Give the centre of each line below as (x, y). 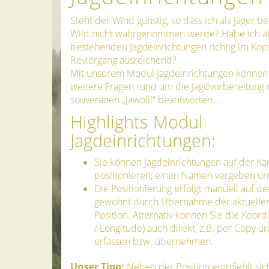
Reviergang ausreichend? (123, 60)
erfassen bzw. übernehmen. (154, 241)
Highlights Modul (137, 121)
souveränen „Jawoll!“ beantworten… (145, 99)
